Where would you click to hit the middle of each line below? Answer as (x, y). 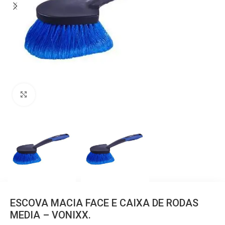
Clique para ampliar (65, 94)
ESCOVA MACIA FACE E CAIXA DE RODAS (104, 203)
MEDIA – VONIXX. (50, 215)
